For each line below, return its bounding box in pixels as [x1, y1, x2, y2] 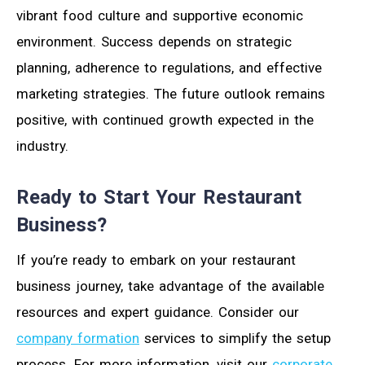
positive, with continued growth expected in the [16, 111, 314, 128]
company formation [16, 329, 139, 346]
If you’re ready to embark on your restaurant [16, 251, 296, 268]
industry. [16, 137, 68, 154]
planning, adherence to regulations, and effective [16, 59, 322, 76]
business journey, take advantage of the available [16, 277, 324, 294]
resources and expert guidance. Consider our [16, 303, 299, 320]
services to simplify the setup [139, 329, 331, 346]
